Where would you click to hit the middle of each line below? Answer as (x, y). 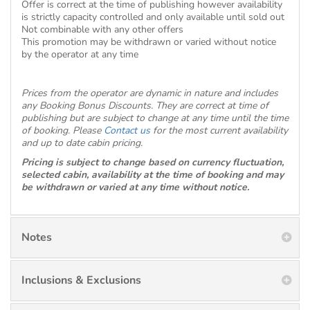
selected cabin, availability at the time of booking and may (153, 175)
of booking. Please (63, 130)
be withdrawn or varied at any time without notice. (135, 187)
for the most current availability (219, 130)
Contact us (127, 130)
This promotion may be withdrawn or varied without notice (149, 42)
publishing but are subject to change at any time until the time (155, 118)
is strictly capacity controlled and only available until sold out (153, 17)
